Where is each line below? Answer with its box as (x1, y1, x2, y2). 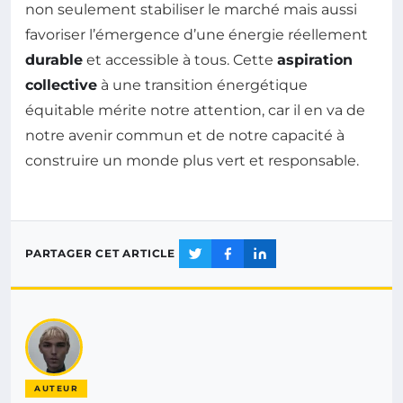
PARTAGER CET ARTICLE (25, 246, 175, 261)
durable (25, 50, 83, 68)
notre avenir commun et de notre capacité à (25, 126, 345, 144)
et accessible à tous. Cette (83, 50, 277, 68)
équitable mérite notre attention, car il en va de (25, 101, 365, 119)
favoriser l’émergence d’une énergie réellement (25, 25, 368, 43)
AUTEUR (34, 382, 78, 393)
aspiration (277, 50, 353, 68)
